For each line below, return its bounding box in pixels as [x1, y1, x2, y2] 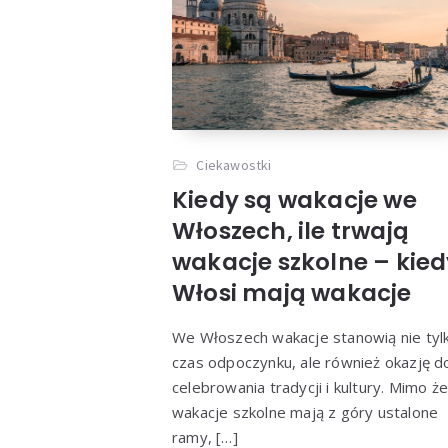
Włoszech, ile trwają [172, 215, 409, 248]
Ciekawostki [196, 156, 272, 175]
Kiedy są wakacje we [172, 184, 417, 217]
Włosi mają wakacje [172, 277, 412, 310]
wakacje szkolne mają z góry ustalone [172, 402, 439, 423]
